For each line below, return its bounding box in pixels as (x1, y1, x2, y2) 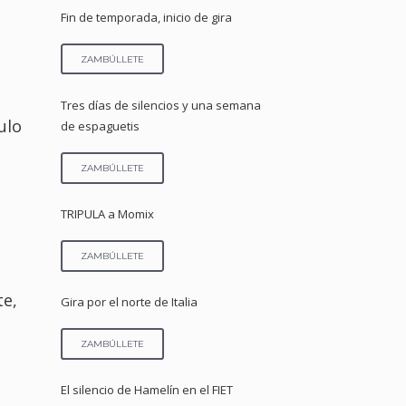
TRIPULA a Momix (61, 205, 155, 222)
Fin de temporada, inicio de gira (61, 8, 233, 25)
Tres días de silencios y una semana (61, 96, 262, 113)
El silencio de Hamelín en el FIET (61, 382, 234, 399)
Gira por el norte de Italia (61, 293, 198, 310)
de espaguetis (61, 117, 140, 134)
